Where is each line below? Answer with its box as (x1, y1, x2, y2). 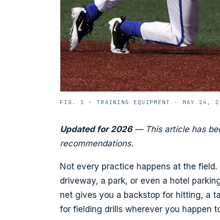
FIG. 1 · (60, 99, 97, 106)
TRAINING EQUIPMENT (96, 99, 170, 106)
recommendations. (60, 138, 134, 148)
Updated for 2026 (60, 124, 132, 134)
